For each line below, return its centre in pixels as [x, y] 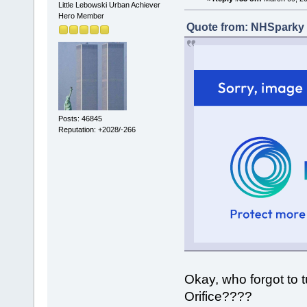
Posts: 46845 [80, 118]
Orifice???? [218, 296]
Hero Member [81, 16]
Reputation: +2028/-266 [97, 129]
